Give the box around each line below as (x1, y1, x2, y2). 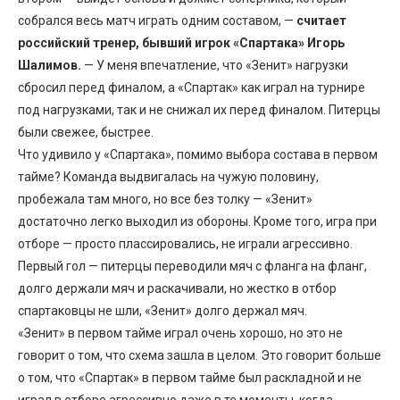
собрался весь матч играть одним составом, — (18, 12, 296, 28)
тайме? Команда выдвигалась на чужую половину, (18, 169, 319, 184)
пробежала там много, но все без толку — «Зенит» (18, 191, 312, 206)
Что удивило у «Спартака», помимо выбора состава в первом (18, 146, 378, 162)
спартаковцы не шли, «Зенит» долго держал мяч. (18, 303, 307, 318)
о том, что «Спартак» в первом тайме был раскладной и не (18, 370, 362, 385)
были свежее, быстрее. (18, 124, 154, 139)
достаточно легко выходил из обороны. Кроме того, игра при (18, 213, 377, 229)
